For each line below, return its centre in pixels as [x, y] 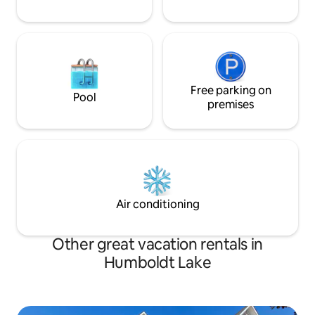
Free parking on [231, 90]
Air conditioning [157, 204]
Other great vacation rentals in [157, 244]
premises [231, 104]
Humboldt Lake [157, 263]
